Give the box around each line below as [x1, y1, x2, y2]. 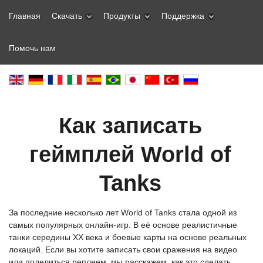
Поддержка [161, 11, 204, 21]
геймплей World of [29, 142, 232, 167]
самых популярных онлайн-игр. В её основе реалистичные [9, 220, 237, 230]
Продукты [103, 11, 140, 21]
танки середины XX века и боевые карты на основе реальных [9, 232, 247, 242]
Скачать [52, 11, 82, 21]
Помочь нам [9, 43, 56, 53]
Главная [9, 11, 41, 21]
